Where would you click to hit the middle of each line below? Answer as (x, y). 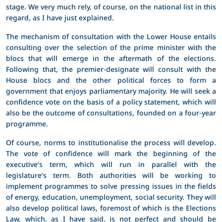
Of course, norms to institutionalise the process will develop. (111, 142)
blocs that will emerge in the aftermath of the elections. (111, 58)
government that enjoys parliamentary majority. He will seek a (111, 91)
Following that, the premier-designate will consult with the (111, 69)
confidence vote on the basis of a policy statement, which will (111, 102)
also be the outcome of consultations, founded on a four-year (111, 112)
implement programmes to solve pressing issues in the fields (111, 186)
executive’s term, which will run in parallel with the (111, 164)
